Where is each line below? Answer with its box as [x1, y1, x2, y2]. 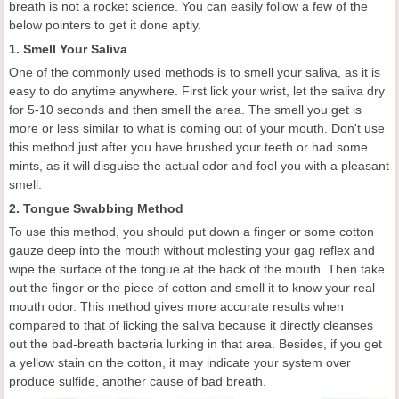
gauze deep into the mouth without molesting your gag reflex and [9, 243, 375, 257]
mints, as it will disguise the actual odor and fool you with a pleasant [9, 159, 389, 173]
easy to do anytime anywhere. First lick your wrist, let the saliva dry [9, 84, 385, 98]
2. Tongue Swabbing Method [9, 201, 183, 216]
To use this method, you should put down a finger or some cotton [9, 224, 374, 239]
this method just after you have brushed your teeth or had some [9, 140, 368, 154]
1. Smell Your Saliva [9, 42, 127, 56]
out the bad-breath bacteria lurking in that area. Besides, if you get [9, 337, 382, 351]
